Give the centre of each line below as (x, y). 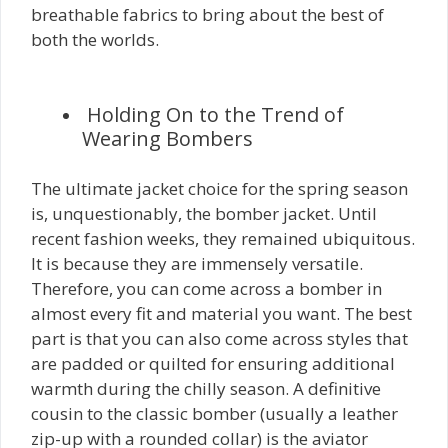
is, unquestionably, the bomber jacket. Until (204, 213)
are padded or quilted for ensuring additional (213, 363)
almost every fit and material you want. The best (221, 313)
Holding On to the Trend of (215, 114)
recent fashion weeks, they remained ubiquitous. (223, 238)
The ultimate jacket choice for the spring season (219, 188)
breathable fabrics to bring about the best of (207, 14)
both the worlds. (95, 39)
